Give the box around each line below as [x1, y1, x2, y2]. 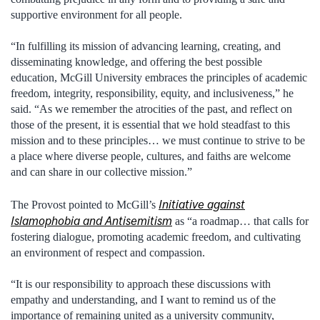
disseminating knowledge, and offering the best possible [11, 56, 262, 69]
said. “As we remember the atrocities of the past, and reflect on [11, 103, 292, 116]
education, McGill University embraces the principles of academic [11, 71, 307, 84]
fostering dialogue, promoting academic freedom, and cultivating [11, 230, 301, 243]
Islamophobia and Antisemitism [11, 213, 172, 228]
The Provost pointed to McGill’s [11, 198, 159, 211]
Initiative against [159, 196, 245, 211]
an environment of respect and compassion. [11, 246, 205, 259]
